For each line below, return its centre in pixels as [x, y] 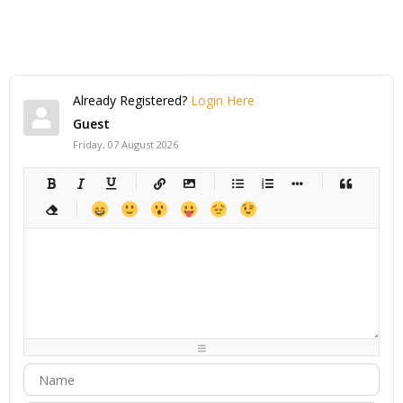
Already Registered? [132, 101]
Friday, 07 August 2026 [125, 145]
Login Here [223, 101]
